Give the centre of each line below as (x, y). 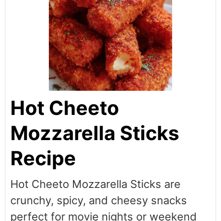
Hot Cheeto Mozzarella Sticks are (95, 184)
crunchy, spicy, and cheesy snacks (99, 200)
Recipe (43, 158)
